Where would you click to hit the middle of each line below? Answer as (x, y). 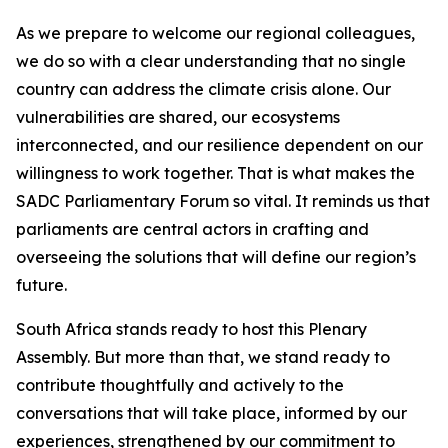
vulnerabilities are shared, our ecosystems (178, 117)
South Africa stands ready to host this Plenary (191, 329)
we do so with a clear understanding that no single (211, 61)
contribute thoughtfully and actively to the (180, 385)
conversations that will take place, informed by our (211, 413)
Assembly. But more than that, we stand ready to (203, 357)
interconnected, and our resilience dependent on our (219, 145)
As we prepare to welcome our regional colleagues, (215, 33)
